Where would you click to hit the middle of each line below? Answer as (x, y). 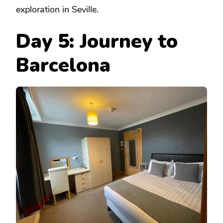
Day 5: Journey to (97, 41)
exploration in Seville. (57, 9)
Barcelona (63, 65)
